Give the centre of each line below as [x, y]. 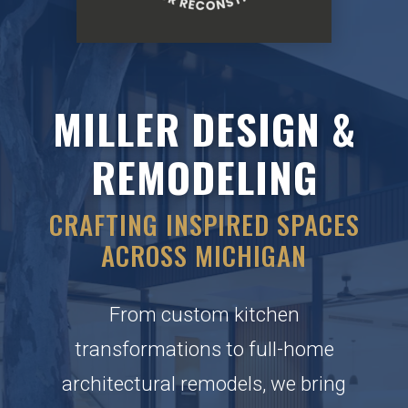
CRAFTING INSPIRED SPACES [204, 224]
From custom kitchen [204, 314]
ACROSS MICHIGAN [204, 255]
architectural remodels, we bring [204, 383]
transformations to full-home [204, 348]
